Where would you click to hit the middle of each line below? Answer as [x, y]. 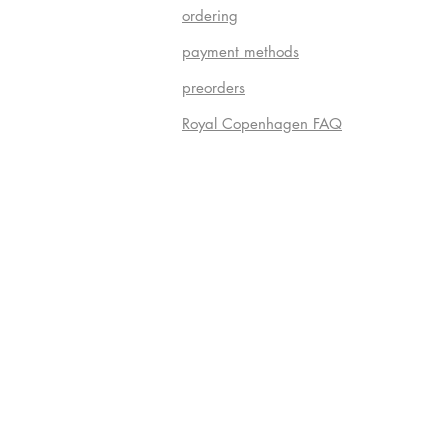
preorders [213, 88]
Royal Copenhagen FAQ [262, 124]
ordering [210, 16]
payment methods [240, 52]
